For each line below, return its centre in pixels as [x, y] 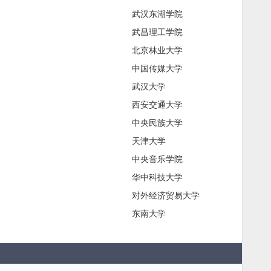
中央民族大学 [157, 122]
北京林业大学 [157, 50]
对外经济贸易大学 [165, 195]
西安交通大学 [157, 104]
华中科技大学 [157, 177]
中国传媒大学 [157, 68]
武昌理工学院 [157, 32]
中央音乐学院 [157, 159]
